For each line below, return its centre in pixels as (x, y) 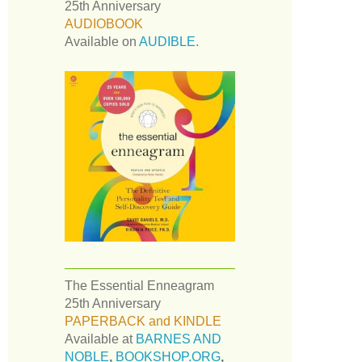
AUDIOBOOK (104, 23)
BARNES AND (179, 339)
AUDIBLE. (169, 41)
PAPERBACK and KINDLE (143, 321)
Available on (102, 41)
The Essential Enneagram (139, 285)
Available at (100, 339)
